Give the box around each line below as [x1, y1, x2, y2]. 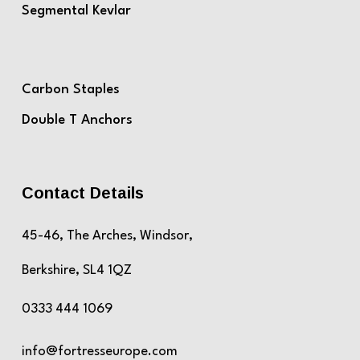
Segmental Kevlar [21, 4, 131, 18]
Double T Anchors [21, 113, 133, 128]
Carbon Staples [21, 83, 120, 97]
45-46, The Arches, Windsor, [21, 229, 193, 243]
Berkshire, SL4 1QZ [21, 264, 132, 278]
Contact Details [21, 184, 144, 202]
